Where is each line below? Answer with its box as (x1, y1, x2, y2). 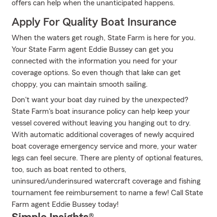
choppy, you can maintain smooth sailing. (12, 80, 148, 88)
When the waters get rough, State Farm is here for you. (12, 34, 196, 42)
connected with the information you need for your (12, 57, 177, 65)
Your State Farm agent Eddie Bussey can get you (12, 46, 173, 53)
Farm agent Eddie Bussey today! (12, 201, 119, 208)
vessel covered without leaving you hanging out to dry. (12, 119, 191, 127)
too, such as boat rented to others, (12, 166, 126, 173)
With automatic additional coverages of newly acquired (12, 131, 194, 139)
